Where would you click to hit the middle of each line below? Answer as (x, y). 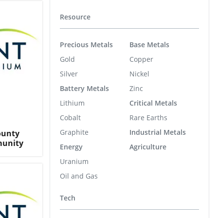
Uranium (74, 161)
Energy (71, 146)
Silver (69, 73)
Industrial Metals (158, 132)
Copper (141, 59)
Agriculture (148, 146)
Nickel (139, 73)
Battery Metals (84, 88)
